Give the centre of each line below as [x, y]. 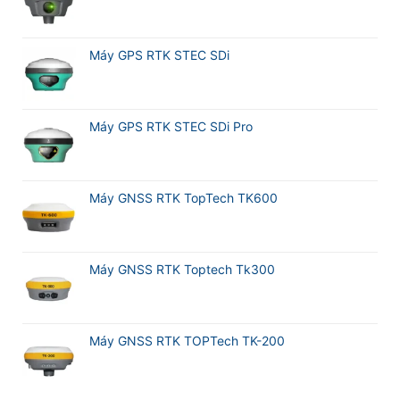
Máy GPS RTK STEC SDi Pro [171, 127]
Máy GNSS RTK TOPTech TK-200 [187, 341]
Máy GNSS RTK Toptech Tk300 [182, 270]
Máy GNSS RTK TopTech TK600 [183, 198]
